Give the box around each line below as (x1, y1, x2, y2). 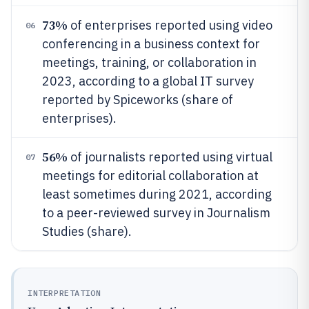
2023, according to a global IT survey (42, 73, 254, 89)
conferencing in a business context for (42, 36, 260, 52)
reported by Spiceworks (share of (42, 92, 233, 108)
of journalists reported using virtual (67, 149, 272, 165)
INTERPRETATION (28, 288, 101, 298)
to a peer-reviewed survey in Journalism (42, 205, 270, 221)
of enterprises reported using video (67, 17, 272, 33)
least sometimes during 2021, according (42, 186, 272, 202)
